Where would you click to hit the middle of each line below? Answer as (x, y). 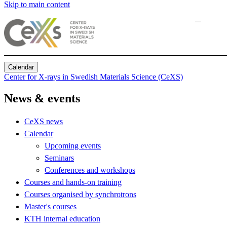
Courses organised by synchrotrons (80, 194)
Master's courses (50, 206)
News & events (42, 98)
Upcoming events (73, 145)
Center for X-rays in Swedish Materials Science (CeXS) (93, 77)
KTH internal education (62, 218)
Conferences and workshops (90, 170)
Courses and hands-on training (73, 182)
